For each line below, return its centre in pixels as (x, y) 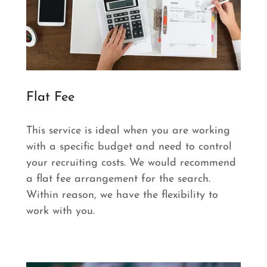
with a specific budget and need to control (129, 147)
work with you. (60, 211)
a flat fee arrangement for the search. (118, 179)
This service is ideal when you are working (128, 131)
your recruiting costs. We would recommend (131, 163)
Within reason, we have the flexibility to (122, 195)
